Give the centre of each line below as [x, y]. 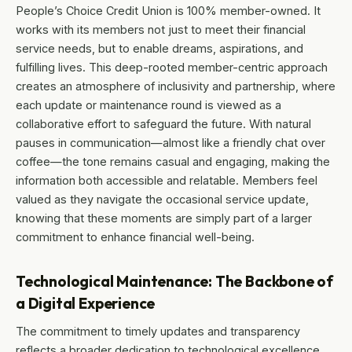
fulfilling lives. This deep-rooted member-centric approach [172, 68]
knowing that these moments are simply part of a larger [164, 218]
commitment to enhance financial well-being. [135, 237]
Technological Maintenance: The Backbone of [175, 282]
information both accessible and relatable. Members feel [167, 181]
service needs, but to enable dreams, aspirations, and [159, 49]
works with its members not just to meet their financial [161, 30]
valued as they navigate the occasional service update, [162, 200]
